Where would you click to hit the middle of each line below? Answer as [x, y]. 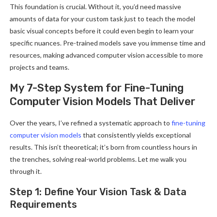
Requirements [43, 204]
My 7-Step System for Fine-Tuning [97, 88]
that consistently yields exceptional [136, 135]
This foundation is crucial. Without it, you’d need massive [95, 6]
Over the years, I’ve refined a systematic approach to [91, 123]
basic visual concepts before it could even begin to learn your [102, 31]
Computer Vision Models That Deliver [102, 101]
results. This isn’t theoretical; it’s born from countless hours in [103, 147]
